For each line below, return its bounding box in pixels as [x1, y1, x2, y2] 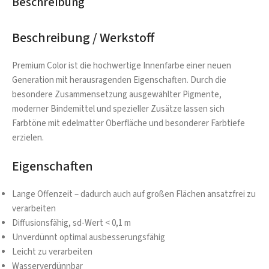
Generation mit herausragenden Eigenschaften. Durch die [12, 73, 226, 86]
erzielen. [12, 131, 44, 144]
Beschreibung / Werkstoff [12, 28, 154, 47]
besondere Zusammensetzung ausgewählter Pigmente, [12, 88, 222, 101]
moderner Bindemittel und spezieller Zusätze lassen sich [12, 102, 225, 115]
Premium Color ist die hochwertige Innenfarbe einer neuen [12, 59, 231, 72]
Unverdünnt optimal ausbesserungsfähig [12, 231, 165, 244]
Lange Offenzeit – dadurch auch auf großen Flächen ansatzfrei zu [12, 187, 256, 201]
